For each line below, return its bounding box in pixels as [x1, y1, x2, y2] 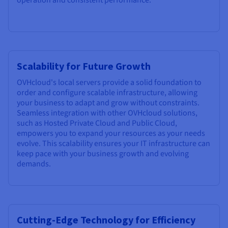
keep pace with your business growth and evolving [17, 148, 189, 159]
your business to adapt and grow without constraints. [17, 97, 199, 108]
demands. [17, 158, 51, 169]
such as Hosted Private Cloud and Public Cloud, [17, 117, 177, 129]
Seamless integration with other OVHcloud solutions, [17, 107, 197, 119]
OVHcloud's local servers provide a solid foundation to [17, 76, 202, 88]
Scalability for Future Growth [17, 59, 151, 72]
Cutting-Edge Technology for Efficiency [17, 213, 195, 226]
